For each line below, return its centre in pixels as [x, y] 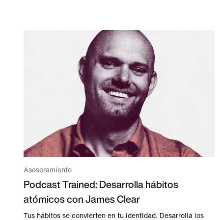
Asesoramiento [48, 170]
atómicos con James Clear [82, 199]
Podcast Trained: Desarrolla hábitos [101, 185]
